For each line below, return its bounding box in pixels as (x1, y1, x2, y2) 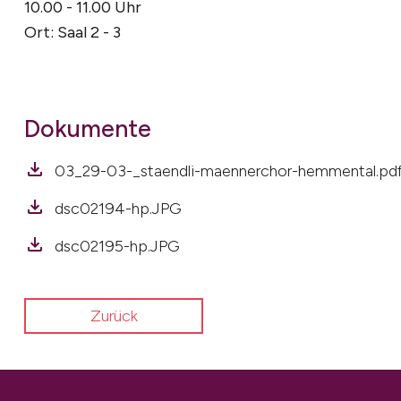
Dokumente (24, 114, 151, 144)
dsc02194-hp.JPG (55, 199, 182, 219)
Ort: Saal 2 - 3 (24, 22, 121, 43)
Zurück (90, 306, 138, 327)
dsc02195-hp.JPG (55, 236, 180, 257)
